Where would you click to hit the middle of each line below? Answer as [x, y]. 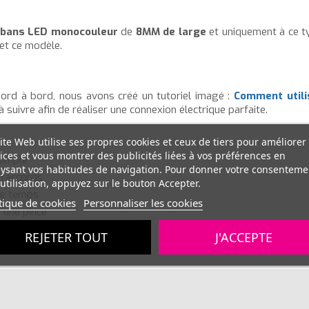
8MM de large [171, 32]
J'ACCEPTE [243, 237]
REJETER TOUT [66, 237]
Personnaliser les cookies [143, 202]
